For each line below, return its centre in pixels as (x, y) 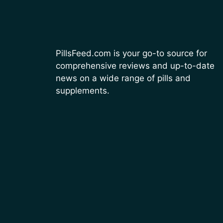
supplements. (83, 91)
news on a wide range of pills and (123, 78)
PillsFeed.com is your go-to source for (131, 53)
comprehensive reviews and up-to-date (135, 66)
